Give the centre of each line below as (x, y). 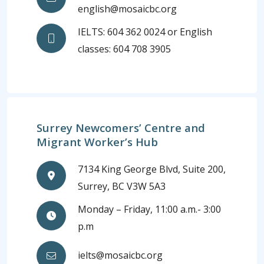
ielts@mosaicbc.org (121, 255)
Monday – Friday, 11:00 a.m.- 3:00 (150, 209)
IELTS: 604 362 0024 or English (145, 32)
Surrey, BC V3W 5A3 (122, 186)
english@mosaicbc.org (128, 9)
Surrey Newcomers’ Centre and (121, 127)
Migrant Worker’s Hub (98, 141)
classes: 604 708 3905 (125, 49)
